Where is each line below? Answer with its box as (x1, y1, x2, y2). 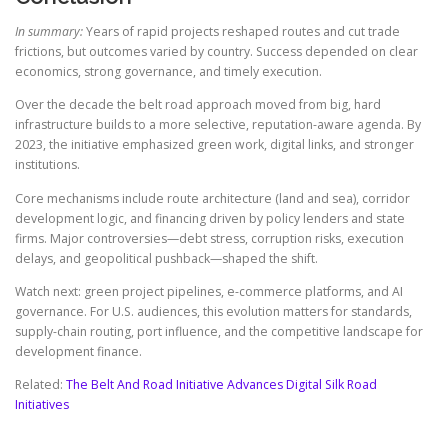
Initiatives (15, 395, 69, 413)
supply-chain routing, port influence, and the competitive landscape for (15, 322, 423, 340)
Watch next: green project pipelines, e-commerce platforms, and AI (15, 282, 403, 300)
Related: (15, 375, 66, 393)
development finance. (15, 342, 142, 360)
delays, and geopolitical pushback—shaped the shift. (15, 249, 318, 267)
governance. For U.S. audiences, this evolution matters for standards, (15, 302, 412, 320)
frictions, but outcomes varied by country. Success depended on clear (15, 43, 418, 61)
